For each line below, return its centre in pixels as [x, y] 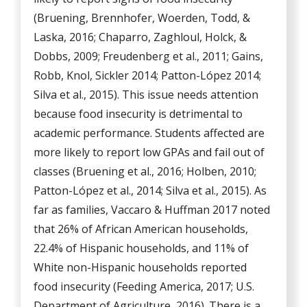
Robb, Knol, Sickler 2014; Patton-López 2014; [148, 76]
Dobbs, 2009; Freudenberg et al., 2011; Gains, [149, 57]
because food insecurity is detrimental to [138, 114]
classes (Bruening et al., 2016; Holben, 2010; [145, 172]
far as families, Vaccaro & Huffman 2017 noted [152, 210]
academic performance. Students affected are [149, 133]
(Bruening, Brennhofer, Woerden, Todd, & [142, 18]
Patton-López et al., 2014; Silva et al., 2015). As [150, 191]
